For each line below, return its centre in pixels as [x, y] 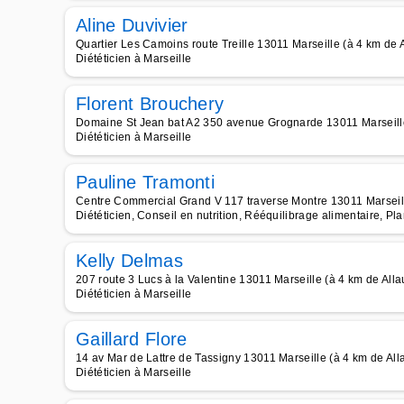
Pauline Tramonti [146, 182]
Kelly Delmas [129, 261]
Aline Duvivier [132, 25]
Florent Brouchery [150, 104]
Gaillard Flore [132, 339]
